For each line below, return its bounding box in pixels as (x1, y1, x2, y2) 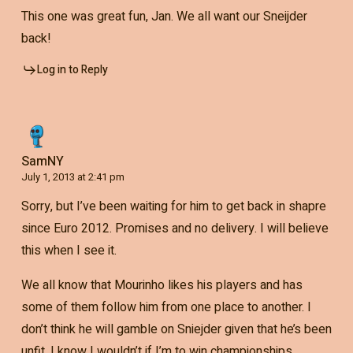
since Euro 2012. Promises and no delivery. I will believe (20, 218, 329, 238)
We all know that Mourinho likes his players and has (20, 275, 303, 295)
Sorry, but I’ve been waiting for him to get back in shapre (20, 196, 326, 216)
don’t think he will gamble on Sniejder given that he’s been (20, 319, 332, 339)
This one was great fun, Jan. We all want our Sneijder (20, 6, 307, 26)
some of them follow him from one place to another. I (20, 297, 311, 317)
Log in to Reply (36, 61, 108, 78)
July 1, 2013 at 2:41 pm (20, 169, 124, 184)
